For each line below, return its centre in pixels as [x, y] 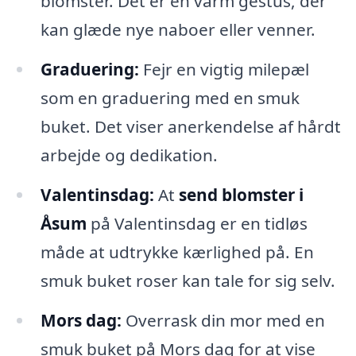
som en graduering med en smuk [170, 98]
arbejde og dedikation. [129, 155]
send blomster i [241, 194]
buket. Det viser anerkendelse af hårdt [190, 127]
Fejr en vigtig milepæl [224, 70]
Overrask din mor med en [223, 320]
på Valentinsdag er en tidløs [197, 223]
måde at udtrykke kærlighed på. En [177, 252]
